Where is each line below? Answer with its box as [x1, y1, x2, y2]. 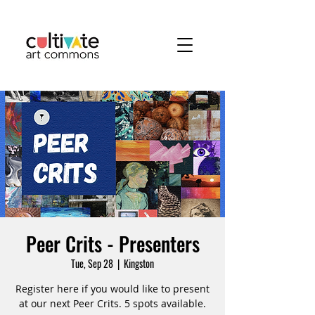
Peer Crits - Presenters [25, 229, 200, 258]
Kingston [124, 256, 154, 271]
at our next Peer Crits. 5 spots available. [19, 297, 206, 310]
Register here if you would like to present [15, 282, 210, 295]
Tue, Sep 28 [71, 256, 113, 271]
